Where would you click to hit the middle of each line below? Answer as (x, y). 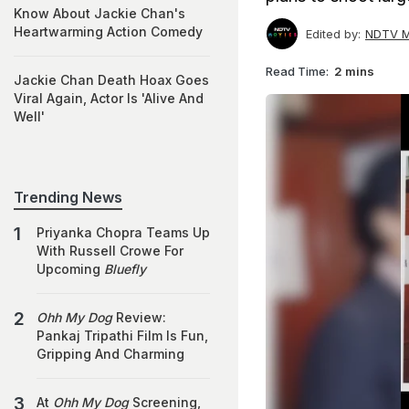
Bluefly (125, 269)
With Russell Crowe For (110, 251)
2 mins (354, 71)
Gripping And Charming (110, 354)
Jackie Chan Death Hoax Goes (111, 80)
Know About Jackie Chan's (100, 13)
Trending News (68, 197)
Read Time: (297, 71)
